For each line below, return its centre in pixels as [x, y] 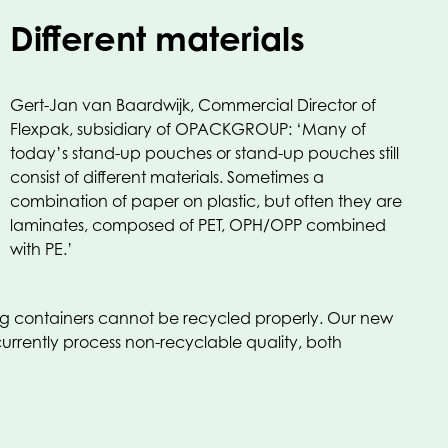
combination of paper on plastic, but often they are [206, 201]
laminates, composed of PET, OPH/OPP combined [198, 225]
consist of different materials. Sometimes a [167, 177]
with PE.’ [41, 249]
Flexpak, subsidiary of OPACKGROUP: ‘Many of [188, 129]
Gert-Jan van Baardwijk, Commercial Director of [193, 105]
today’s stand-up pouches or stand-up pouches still [204, 153]
